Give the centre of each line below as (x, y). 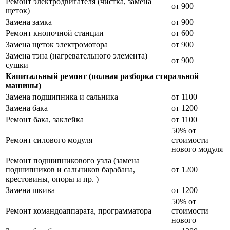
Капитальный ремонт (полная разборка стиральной (102, 76)
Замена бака (27, 108)
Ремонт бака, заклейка (45, 120)
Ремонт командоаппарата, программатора (79, 211)
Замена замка (29, 22)
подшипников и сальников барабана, (70, 170)
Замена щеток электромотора (57, 45)
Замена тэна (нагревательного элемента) (76, 56)
